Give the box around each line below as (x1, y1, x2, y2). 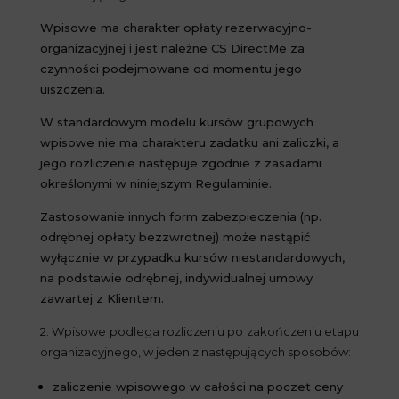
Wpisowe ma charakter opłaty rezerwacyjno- (39, 20, 312, 35)
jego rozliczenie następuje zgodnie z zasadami (39, 156, 322, 170)
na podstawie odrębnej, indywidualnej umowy (39, 271, 313, 285)
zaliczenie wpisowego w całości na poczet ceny (52, 379, 343, 394)
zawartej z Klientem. (39, 291, 164, 305)
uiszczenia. (39, 82, 105, 96)
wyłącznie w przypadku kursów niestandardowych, (39, 250, 345, 265)
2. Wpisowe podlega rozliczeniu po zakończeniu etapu (39, 324, 360, 338)
